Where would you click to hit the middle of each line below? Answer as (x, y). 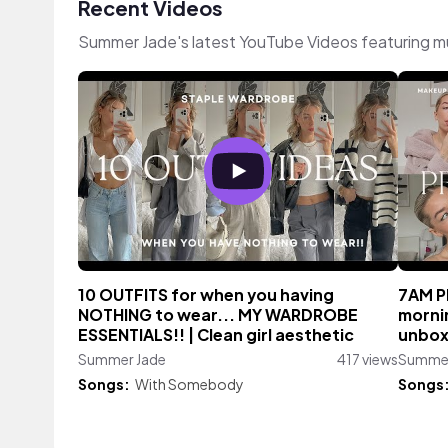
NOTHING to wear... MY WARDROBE (218, 315)
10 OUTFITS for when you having (206, 295)
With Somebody (189, 384)
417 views (367, 359)
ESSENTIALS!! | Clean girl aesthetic (216, 335)
